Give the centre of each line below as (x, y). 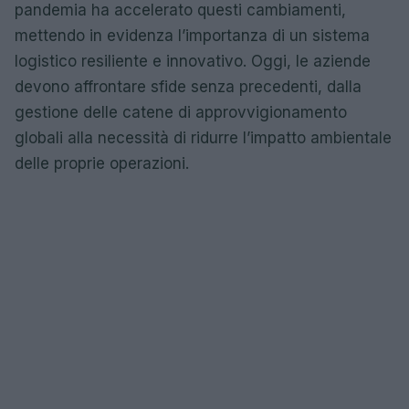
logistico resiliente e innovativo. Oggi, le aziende (193, 61)
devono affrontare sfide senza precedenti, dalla (188, 86)
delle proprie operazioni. (102, 163)
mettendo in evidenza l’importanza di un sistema (192, 35)
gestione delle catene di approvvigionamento (181, 112)
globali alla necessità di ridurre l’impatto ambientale (203, 137)
